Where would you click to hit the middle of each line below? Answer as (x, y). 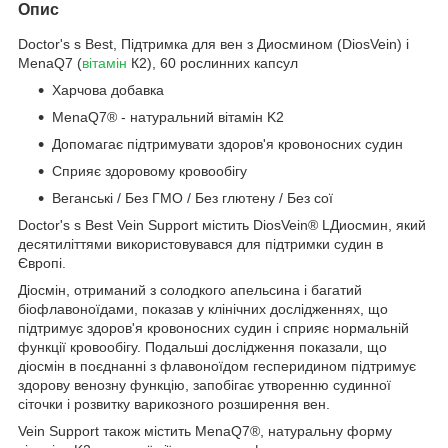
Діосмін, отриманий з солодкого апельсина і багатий (190, 289)
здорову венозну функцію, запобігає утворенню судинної (204, 384)
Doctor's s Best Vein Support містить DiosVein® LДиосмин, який (222, 224)
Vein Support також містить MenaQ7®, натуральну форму (205, 430)
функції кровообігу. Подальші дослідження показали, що (202, 346)
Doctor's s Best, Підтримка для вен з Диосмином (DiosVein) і (213, 43)
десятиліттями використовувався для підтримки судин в (200, 243)
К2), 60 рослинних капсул (212, 62)
